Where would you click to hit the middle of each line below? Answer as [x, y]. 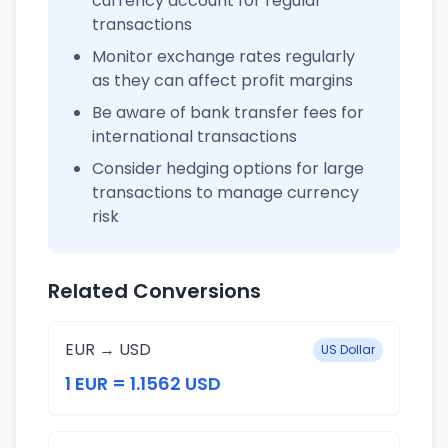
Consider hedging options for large [228, 168]
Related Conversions [154, 291]
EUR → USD [108, 349]
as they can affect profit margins [222, 80]
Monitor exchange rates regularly [223, 56]
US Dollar [348, 349]
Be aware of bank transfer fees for [228, 112]
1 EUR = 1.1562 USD [143, 383]
